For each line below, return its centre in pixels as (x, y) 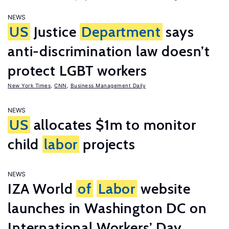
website (164, 189)
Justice (55, 32)
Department (121, 32)
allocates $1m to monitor (113, 125)
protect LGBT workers (77, 71)
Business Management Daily (108, 85)
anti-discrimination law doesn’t (109, 51)
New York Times (29, 85)
